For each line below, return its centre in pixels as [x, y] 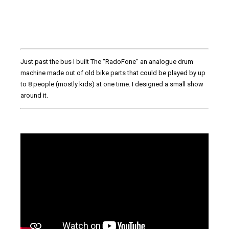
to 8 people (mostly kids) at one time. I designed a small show [112, 84]
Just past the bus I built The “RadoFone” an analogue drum [107, 61]
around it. [34, 95]
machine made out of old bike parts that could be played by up [113, 73]
